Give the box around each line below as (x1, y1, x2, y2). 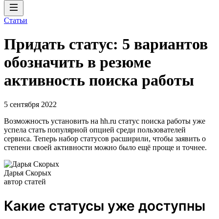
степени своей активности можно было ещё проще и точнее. (4, 143, 207, 152)
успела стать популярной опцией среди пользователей (4, 125, 186, 134)
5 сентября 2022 (4, 100, 57, 109)
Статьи (4, 16, 27, 24)
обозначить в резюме (4, 53, 151, 71)
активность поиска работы (4, 71, 194, 89)
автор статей (4, 177, 46, 186)
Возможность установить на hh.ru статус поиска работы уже (4, 116, 205, 125)
